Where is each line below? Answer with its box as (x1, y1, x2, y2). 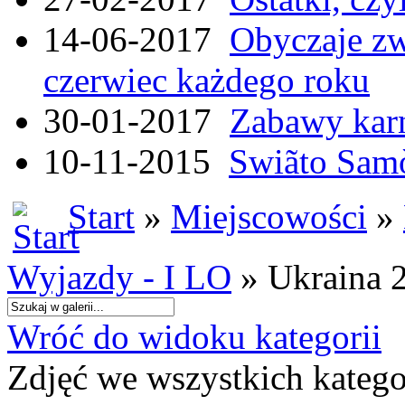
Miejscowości (171, 197, 367, 237)
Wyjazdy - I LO (7, 257, 231, 297)
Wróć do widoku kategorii (7, 316, 381, 356)
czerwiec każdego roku (43, 61, 370, 100)
